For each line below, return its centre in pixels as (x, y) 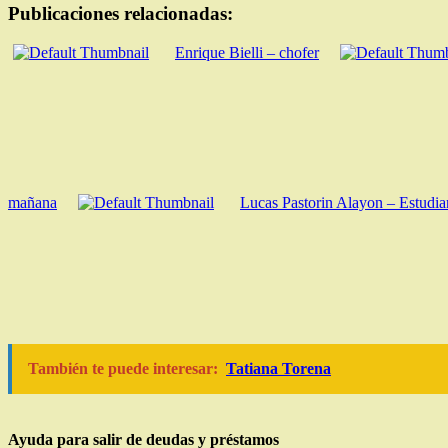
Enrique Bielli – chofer (247, 52)
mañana (32, 202)
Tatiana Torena (278, 368)
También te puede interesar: (123, 368)
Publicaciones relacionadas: (120, 13)
